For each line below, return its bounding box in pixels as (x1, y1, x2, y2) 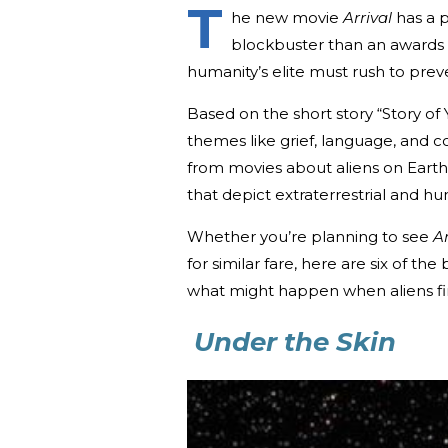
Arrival (343, 7, 392, 27)
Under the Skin (194, 325, 396, 358)
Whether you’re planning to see (187, 226, 433, 246)
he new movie (231, 7, 343, 27)
